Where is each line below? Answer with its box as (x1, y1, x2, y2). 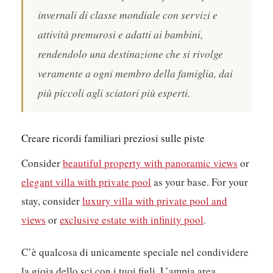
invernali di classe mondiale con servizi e (38, 7, 218, 23)
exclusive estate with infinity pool (60, 213, 204, 227)
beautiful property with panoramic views (63, 156, 238, 171)
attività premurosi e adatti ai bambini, (38, 27, 204, 42)
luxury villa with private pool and (82, 194, 228, 208)
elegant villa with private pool (21, 175, 152, 190)
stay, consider (21, 194, 83, 208)
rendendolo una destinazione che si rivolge (38, 46, 224, 62)
